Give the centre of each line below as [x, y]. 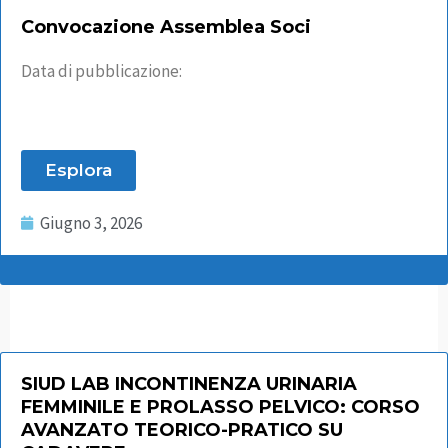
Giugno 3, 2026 [91, 222]
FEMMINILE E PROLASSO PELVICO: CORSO [220, 406]
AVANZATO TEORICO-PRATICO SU [182, 429]
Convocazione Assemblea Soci [166, 26]
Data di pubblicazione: [101, 70]
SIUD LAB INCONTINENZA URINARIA [189, 383]
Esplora [78, 169]
